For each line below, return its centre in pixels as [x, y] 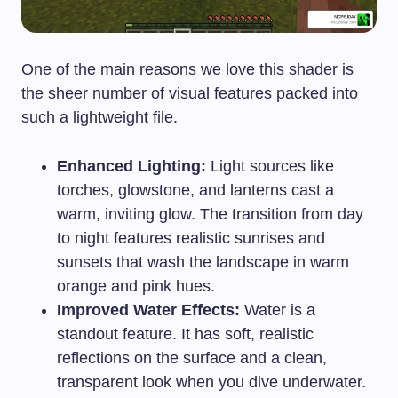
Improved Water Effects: [148, 310]
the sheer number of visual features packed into [190, 94]
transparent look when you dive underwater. [211, 382]
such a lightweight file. [99, 118]
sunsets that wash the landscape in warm [203, 263]
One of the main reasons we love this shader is [187, 70]
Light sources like [270, 167]
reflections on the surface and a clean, [192, 358]
